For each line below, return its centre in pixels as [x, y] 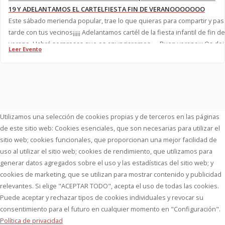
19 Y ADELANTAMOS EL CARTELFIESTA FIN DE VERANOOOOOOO [106, 9]
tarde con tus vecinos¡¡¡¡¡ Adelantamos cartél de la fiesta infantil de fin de [45, 32]
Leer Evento [25, 49]
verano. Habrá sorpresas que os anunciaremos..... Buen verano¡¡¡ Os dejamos [106, 44]
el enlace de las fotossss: [46, 55]
